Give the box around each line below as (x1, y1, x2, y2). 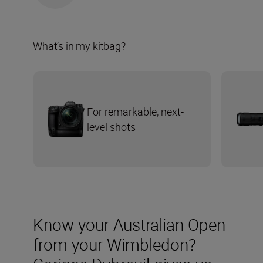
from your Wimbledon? (33, 232, 196, 255)
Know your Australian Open (33, 213, 225, 235)
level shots (87, 119, 136, 134)
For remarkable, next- (87, 104, 184, 119)
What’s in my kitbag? (33, 38, 126, 53)
